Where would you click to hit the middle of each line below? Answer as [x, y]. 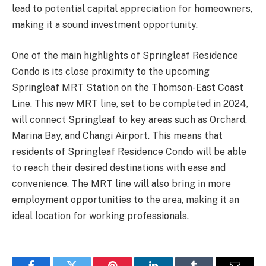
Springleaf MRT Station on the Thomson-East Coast [128, 87]
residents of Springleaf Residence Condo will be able [129, 151]
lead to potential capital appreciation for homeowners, [132, 9]
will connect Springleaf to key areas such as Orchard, [129, 119]
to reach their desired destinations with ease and [119, 167]
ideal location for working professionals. [100, 216]
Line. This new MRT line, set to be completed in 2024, [130, 103]
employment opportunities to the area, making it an [126, 199]
